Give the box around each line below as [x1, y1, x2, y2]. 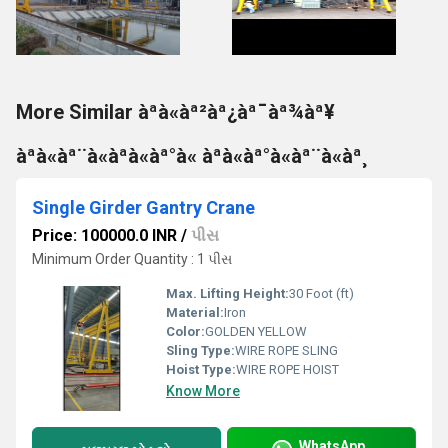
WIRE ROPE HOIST [236, 362, 339, 377]
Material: [166, 305, 224, 320]
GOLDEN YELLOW [205, 324, 307, 339]
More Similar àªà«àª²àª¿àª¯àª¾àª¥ [16, 100, 335, 124]
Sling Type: [166, 343, 235, 358]
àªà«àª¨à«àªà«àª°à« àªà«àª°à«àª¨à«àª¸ [16, 144, 367, 168]
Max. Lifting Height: [166, 286, 289, 301]
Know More [166, 383, 240, 399]
